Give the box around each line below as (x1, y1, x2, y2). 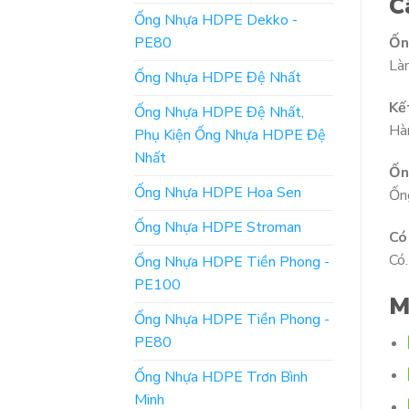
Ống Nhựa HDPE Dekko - (134, 9, 298, 30)
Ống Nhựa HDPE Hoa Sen (134, 182, 301, 203)
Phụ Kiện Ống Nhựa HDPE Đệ (134, 124, 326, 145)
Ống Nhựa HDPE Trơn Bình (134, 366, 308, 387)
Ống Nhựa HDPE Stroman (134, 216, 301, 237)
